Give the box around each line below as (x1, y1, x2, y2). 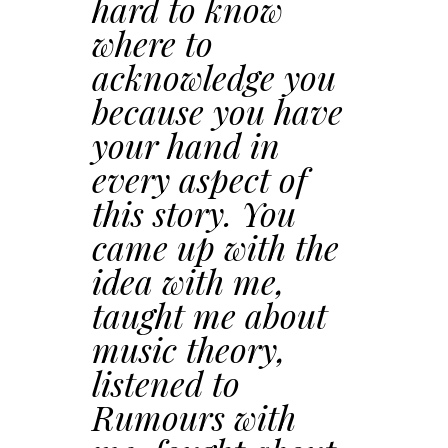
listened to (92, 360, 240, 406)
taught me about (92, 292, 327, 338)
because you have (92, 88, 343, 134)
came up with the (92, 224, 339, 270)
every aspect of (92, 156, 307, 202)
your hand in (92, 122, 280, 168)
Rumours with (92, 394, 296, 440)
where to (92, 20, 213, 66)
